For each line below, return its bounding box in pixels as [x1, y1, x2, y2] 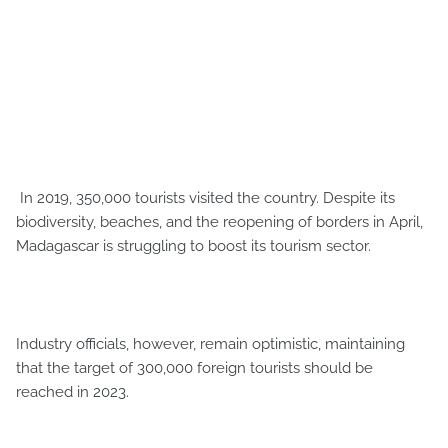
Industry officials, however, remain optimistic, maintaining [16, 334, 405, 353]
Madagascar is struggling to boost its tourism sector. [16, 236, 371, 255]
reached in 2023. [16, 382, 129, 401]
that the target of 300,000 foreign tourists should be [16, 358, 373, 377]
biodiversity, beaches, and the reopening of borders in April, [16, 212, 423, 231]
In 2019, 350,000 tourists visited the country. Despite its [16, 188, 395, 207]
